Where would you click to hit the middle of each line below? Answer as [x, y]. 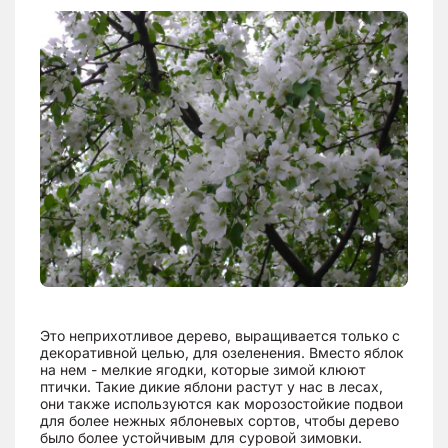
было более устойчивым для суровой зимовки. [201, 437]
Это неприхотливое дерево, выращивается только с [220, 335]
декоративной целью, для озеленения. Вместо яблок [222, 352]
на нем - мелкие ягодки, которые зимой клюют [203, 369]
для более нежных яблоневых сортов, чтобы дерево [219, 420]
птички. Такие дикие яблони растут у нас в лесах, [211, 386]
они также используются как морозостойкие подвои [221, 403]
